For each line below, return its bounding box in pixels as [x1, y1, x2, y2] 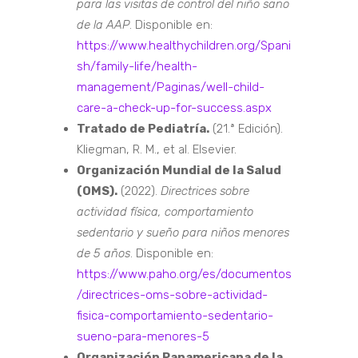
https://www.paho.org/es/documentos [76, 267, 292, 282]
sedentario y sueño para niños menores [76, 225, 289, 241]
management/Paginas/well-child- [76, 80, 265, 95]
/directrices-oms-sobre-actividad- [76, 288, 268, 303]
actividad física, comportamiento [76, 205, 253, 220]
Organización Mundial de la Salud [76, 163, 281, 178]
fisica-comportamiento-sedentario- [76, 308, 273, 324]
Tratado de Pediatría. [76, 121, 209, 137]
